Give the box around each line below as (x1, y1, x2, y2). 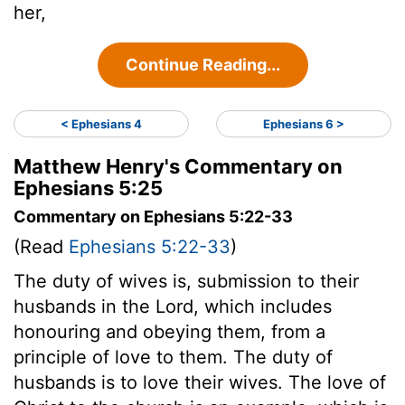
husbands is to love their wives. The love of (14, 371, 386, 393)
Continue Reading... (125, 54, 280, 74)
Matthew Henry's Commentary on (14, 154, 343, 178)
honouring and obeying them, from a (14, 320, 325, 343)
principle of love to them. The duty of (14, 345, 333, 368)
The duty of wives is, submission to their (14, 269, 359, 292)
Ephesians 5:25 (14, 175, 163, 200)
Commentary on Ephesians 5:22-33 (14, 206, 293, 226)
